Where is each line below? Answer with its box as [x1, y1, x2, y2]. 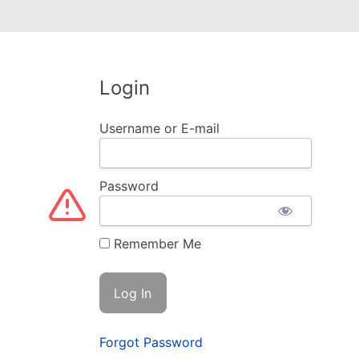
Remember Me [109, 235, 201, 252]
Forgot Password [99, 334, 203, 351]
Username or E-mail [99, 119, 220, 136]
